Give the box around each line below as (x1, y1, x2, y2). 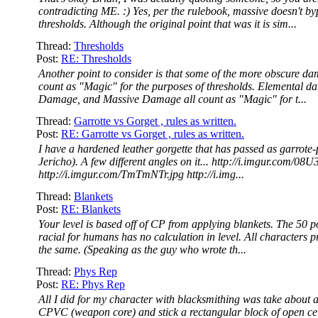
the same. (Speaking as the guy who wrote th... (38, 243, 246, 256)
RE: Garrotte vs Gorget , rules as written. (61, 128, 244, 140)
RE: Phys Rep (61, 278, 125, 290)
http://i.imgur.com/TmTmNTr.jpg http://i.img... (38, 168, 244, 180)
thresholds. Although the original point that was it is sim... (38, 18, 297, 30)
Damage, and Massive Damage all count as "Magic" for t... (38, 93, 307, 105)
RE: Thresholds (61, 53, 131, 65)
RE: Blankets (61, 203, 121, 215)
